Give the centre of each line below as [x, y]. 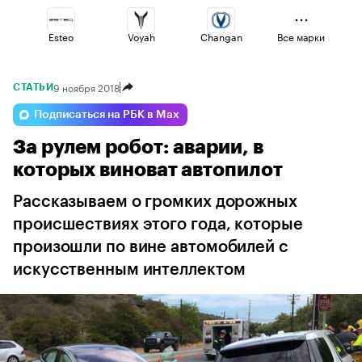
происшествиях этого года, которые [158, 225]
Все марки [301, 36]
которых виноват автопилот [148, 170]
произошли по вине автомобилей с [151, 247]
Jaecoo [141, 149]
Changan [221, 36]
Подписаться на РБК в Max [107, 115]
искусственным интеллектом [129, 270]
